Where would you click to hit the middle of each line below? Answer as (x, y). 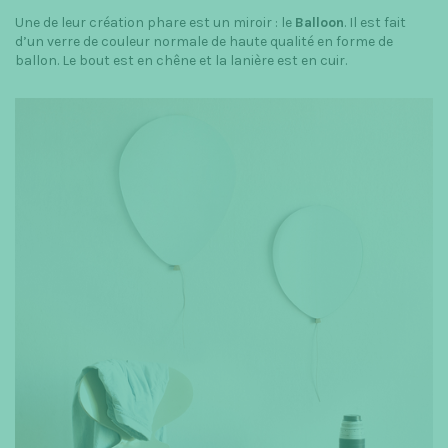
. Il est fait (375, 22)
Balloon (319, 22)
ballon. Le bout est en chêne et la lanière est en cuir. (181, 60)
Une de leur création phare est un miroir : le (155, 22)
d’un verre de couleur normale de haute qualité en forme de (204, 41)
